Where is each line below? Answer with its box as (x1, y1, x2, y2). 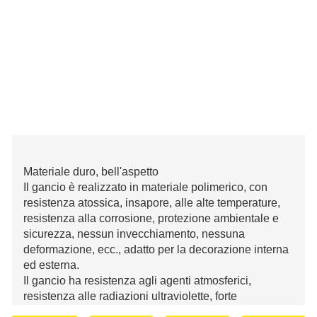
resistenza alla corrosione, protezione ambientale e (23, 212, 279, 224)
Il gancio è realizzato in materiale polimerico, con (23, 181, 267, 193)
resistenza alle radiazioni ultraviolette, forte (23, 290, 237, 302)
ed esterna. (23, 259, 79, 271)
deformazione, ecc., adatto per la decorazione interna (23, 243, 289, 255)
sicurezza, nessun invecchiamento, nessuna (23, 228, 245, 240)
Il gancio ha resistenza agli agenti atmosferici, (23, 275, 251, 287)
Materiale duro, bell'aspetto (23, 166, 158, 178)
